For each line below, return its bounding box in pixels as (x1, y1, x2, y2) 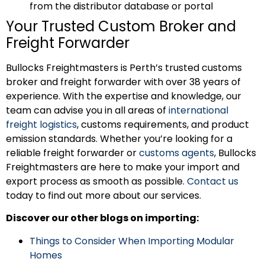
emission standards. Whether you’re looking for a (6, 131, 232, 146)
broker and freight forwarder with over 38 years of (6, 75, 241, 89)
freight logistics (6, 117, 77, 131)
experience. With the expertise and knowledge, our (6, 89, 241, 103)
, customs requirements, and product (77, 117, 249, 131)
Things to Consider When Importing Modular (30, 234, 234, 248)
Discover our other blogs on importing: (6, 211, 199, 225)
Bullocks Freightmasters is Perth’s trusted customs (6, 60, 242, 75)
